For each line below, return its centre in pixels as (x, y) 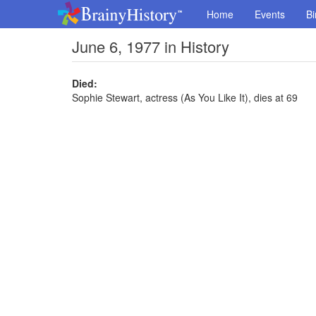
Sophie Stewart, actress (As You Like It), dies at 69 (185, 97)
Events (270, 14)
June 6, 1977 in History (151, 46)
